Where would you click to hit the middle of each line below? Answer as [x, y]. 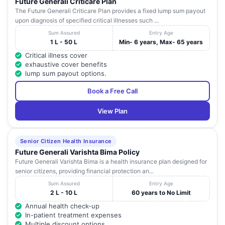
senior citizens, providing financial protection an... [84, 171]
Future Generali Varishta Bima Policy [77, 152]
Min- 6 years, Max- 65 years [161, 42]
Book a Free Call [113, 91]
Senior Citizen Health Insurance [66, 141]
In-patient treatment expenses [73, 215]
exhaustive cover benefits [66, 65]
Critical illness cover [56, 55]
